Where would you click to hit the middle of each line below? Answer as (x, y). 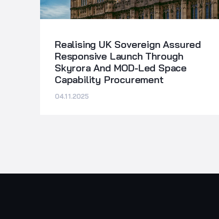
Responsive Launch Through (119, 56)
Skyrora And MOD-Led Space (121, 67)
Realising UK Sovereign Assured (128, 44)
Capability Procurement (109, 79)
